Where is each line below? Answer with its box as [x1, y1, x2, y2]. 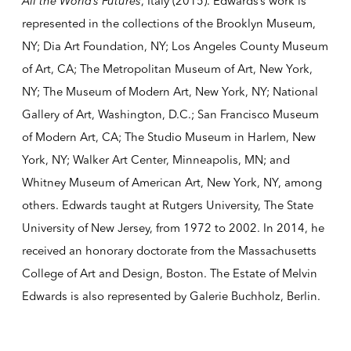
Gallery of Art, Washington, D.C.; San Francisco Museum [21, 107, 319, 121]
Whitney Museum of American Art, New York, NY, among [21, 175, 322, 190]
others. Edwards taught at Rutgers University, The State [21, 197, 313, 212]
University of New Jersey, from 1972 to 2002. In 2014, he [21, 220, 324, 235]
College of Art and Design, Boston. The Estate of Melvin [21, 266, 317, 280]
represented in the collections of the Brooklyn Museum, [21, 16, 316, 31]
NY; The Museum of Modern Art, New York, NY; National [21, 84, 318, 99]
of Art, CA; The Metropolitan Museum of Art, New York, [21, 61, 313, 76]
